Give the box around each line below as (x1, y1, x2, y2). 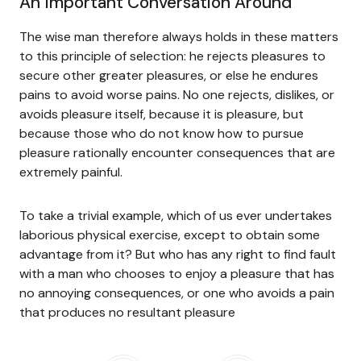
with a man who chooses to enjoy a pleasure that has (19, 264, 334, 282)
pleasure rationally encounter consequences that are (19, 143, 335, 161)
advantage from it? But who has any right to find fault (19, 245, 336, 263)
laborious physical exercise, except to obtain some (19, 226, 320, 243)
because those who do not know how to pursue (19, 124, 304, 142)
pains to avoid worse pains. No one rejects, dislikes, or (19, 85, 334, 103)
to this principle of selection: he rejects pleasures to (19, 47, 326, 64)
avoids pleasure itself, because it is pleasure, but (19, 105, 304, 122)
